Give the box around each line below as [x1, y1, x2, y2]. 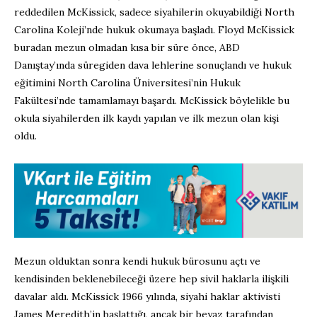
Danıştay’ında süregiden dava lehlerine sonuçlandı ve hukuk [14, 58, 292, 71]
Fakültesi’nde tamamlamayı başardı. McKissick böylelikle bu [14, 93, 289, 107]
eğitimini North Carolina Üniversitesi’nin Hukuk [14, 76, 241, 89]
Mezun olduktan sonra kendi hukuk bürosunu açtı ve [14, 255, 260, 268]
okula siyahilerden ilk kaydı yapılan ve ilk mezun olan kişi [14, 111, 279, 125]
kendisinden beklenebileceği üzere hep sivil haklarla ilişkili [14, 272, 289, 286]
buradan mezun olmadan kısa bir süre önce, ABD [14, 40, 240, 54]
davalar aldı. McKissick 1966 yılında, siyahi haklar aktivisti [14, 290, 280, 304]
